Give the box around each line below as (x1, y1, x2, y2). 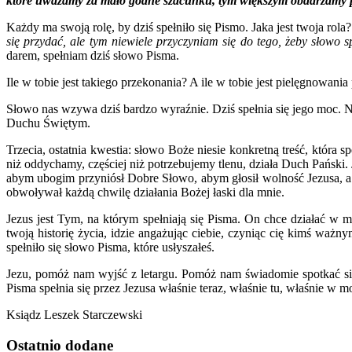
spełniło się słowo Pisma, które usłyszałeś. (6, 240, 214, 255)
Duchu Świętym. (6, 116, 90, 130)
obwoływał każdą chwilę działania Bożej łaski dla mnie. (6, 185, 284, 200)
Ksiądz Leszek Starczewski (6, 308, 142, 322)
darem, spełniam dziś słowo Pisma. (6, 49, 179, 63)
